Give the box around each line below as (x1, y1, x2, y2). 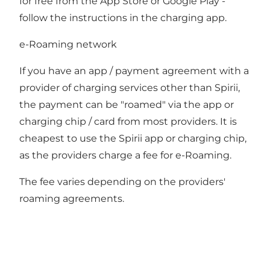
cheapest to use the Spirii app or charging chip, (19, 133, 246, 145)
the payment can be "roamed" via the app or (19, 99, 234, 111)
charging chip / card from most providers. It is (19, 116, 237, 128)
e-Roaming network (19, 39, 117, 51)
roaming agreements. (19, 193, 127, 205)
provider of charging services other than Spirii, (19, 82, 240, 94)
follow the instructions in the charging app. (19, 12, 227, 24)
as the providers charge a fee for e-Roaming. (19, 149, 231, 162)
